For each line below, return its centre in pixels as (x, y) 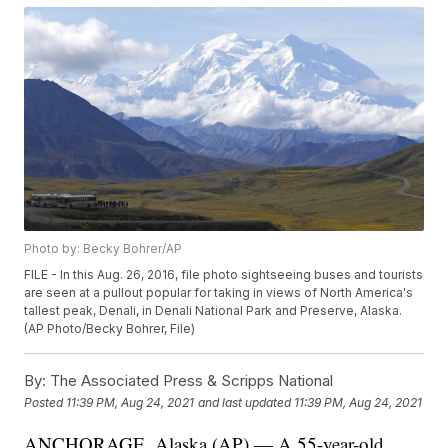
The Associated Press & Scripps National (190, 381)
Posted (45, 402)
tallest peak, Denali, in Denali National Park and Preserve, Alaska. (213, 311)
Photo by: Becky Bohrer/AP (103, 249)
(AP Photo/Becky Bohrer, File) (110, 329)
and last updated (245, 402)
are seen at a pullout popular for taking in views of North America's (219, 293)
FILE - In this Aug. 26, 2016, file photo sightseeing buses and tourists (224, 275)
